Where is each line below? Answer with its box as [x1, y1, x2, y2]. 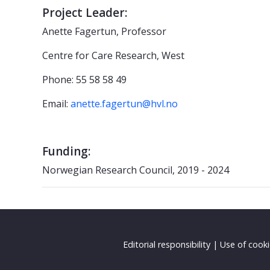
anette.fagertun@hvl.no [71, 96, 178, 110]
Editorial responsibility [123, 239, 210, 250]
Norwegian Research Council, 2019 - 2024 [42, 163, 229, 177]
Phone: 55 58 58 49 [42, 72, 127, 86]
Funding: [42, 143, 90, 159]
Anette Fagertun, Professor [42, 24, 166, 38]
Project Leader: [42, 4, 127, 20]
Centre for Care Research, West [42, 48, 184, 62]
